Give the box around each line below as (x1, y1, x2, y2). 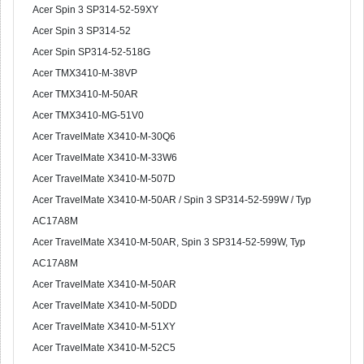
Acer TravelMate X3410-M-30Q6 (32, 131, 175, 142)
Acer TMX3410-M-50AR (32, 89, 138, 100)
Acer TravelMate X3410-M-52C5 (32, 342, 175, 353)
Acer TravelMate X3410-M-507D (32, 173, 175, 184)
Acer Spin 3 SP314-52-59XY (32, 4, 158, 15)
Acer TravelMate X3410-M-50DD (32, 300, 177, 311)
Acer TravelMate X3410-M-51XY (32, 321, 175, 332)
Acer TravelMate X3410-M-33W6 (32, 152, 177, 163)
